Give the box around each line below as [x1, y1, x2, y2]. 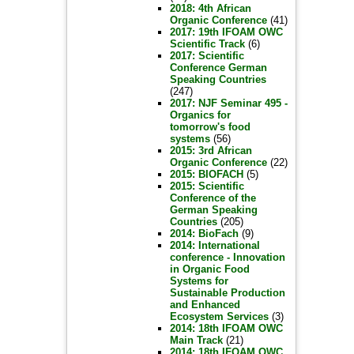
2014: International [169, 239, 260, 251]
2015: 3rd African [169, 145, 252, 156]
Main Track [169, 334, 223, 346]
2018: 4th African [169, 2, 251, 14]
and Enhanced [169, 299, 240, 311]
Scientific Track [169, 38, 245, 50]
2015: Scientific [169, 180, 244, 192]
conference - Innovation [169, 251, 285, 263]
